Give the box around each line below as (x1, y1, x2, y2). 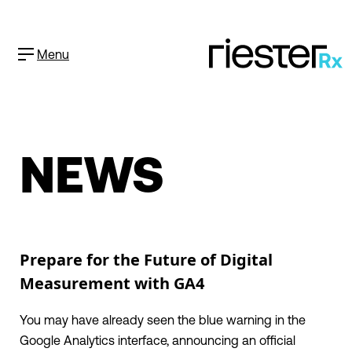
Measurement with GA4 (20, 273, 204, 295)
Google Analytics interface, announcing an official (20, 333, 295, 348)
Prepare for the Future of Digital (20, 249, 273, 271)
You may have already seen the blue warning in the (20, 313, 306, 328)
